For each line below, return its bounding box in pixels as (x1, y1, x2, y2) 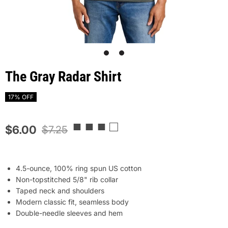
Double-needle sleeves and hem (16, 209, 123, 217)
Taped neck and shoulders (16, 186, 104, 195)
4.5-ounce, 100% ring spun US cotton (16, 164, 141, 173)
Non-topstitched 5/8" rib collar (16, 175, 118, 184)
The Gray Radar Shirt (5, 68, 122, 85)
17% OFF (8, 93, 34, 101)
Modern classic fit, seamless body (16, 197, 129, 206)
